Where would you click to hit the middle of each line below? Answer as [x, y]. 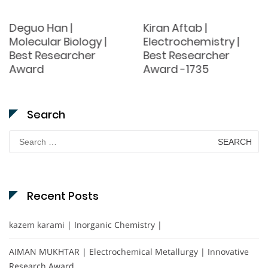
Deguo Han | [41, 28]
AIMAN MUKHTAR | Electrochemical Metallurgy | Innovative [129, 252]
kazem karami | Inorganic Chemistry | [86, 225]
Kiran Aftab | [175, 28]
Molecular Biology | [58, 42]
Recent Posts [63, 196]
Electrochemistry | [191, 42]
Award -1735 [176, 69]
